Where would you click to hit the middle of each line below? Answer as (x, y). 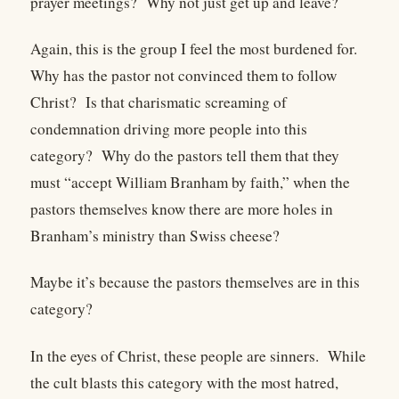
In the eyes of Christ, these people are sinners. (175, 355)
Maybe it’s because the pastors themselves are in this (195, 282)
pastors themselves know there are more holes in (182, 208)
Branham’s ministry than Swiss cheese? (155, 235)
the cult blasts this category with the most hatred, (184, 382)
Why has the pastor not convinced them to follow (183, 75)
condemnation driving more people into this (169, 128)
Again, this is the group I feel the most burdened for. (194, 48)
